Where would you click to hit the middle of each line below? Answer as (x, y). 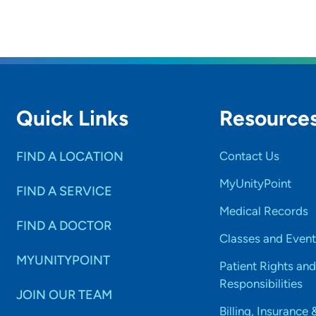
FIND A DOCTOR (64, 226)
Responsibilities (261, 284)
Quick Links (73, 118)
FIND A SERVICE (65, 191)
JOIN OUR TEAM (65, 295)
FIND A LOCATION (70, 157)
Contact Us (249, 156)
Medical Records (263, 211)
